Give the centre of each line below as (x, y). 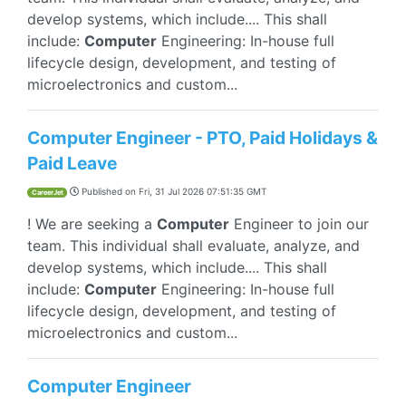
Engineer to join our (299, 224)
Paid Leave (72, 163)
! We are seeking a (92, 224)
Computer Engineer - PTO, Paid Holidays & (203, 138)
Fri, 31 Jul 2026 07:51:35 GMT (203, 191)
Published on (109, 191)
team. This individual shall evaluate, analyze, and (193, 246)
